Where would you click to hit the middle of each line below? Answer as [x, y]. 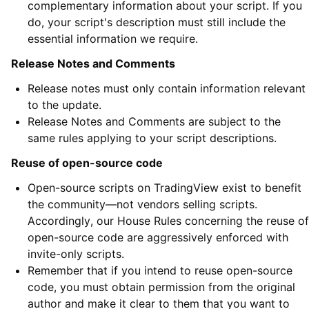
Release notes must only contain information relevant [167, 89]
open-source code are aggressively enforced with [158, 238]
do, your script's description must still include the [157, 22]
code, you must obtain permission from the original [161, 287]
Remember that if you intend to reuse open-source [160, 271]
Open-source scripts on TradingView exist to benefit [165, 188]
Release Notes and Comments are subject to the [154, 122]
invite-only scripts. [76, 254]
